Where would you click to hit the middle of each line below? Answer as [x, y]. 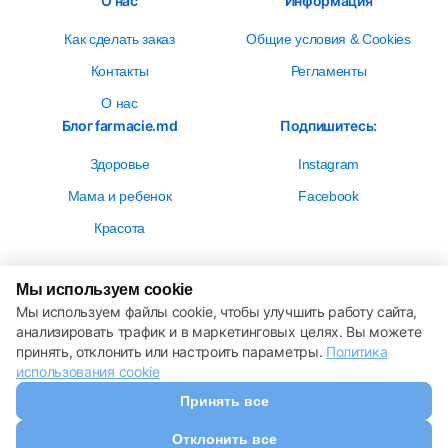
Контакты [119, 71]
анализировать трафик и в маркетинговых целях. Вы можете [219, 331]
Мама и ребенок [119, 196]
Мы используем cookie [104, 289]
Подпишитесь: [328, 125]
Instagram [328, 164]
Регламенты [328, 71]
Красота [119, 228]
